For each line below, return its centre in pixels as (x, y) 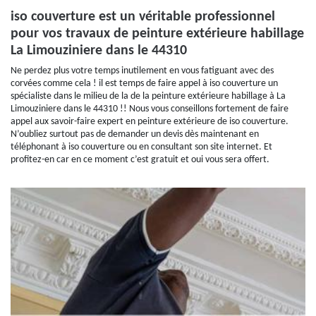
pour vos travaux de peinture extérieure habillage (157, 34)
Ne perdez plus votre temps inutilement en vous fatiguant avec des (142, 71)
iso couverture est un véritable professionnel (143, 17)
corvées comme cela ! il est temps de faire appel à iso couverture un (144, 84)
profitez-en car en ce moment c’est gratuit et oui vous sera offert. (140, 160)
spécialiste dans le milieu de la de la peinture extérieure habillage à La (148, 96)
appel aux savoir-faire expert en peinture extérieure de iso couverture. (150, 122)
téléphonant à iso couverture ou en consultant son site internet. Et (141, 147)
